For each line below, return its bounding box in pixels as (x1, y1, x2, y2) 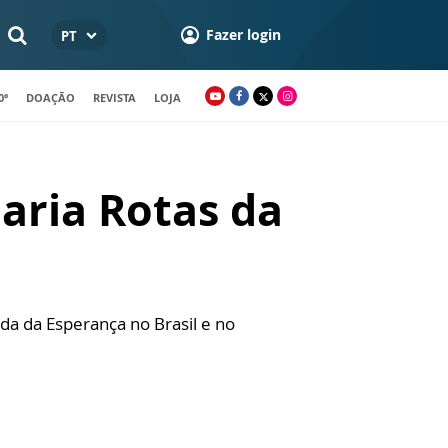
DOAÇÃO (26, 89, 75, 105)
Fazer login (206, 25, 281, 44)
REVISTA (93, 89, 136, 105)
